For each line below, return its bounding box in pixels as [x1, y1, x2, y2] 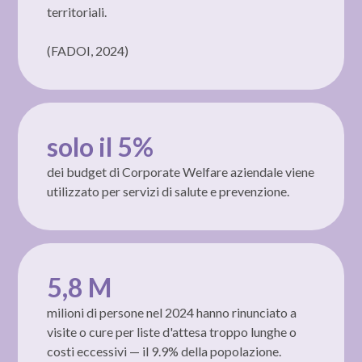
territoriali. [47, 3, 107, 19]
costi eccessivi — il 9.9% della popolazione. [47, 343, 282, 359]
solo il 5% [47, 130, 154, 162]
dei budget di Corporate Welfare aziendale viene [47, 163, 315, 179]
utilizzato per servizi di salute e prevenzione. [47, 183, 290, 199]
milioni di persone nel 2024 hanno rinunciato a [47, 304, 297, 320]
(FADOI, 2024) [47, 42, 129, 58]
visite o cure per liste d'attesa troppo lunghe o [47, 323, 297, 339]
